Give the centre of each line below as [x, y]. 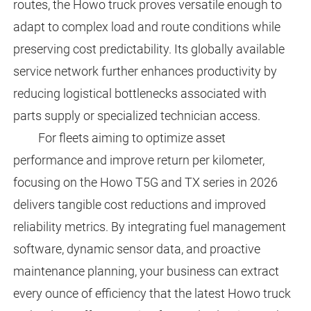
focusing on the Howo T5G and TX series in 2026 [145, 183]
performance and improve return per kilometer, [138, 160]
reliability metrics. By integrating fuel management [149, 227]
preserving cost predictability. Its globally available [149, 49]
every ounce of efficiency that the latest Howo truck [152, 294]
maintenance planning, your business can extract [146, 271]
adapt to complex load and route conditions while [146, 27]
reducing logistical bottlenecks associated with [140, 94]
